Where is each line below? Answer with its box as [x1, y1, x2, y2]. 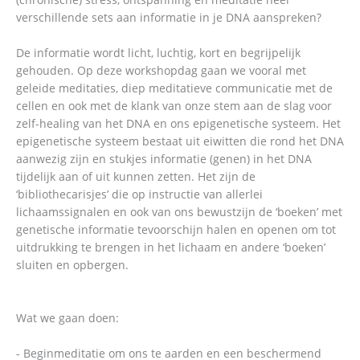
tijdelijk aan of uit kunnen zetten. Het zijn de [16, 168, 256, 184]
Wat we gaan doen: [16, 309, 119, 325]
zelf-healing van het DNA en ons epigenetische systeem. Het [16, 115, 341, 131]
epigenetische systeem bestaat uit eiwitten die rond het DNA [16, 133, 344, 149]
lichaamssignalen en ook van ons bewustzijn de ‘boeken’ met [16, 203, 342, 219]
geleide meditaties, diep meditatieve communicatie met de [16, 80, 333, 96]
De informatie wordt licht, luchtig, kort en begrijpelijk [16, 44, 301, 60]
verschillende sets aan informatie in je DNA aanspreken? [16, 9, 321, 25]
